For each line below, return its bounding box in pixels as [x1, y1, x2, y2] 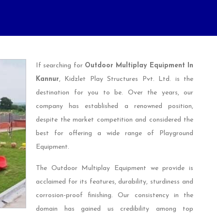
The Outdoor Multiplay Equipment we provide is [36, 165, 193, 172]
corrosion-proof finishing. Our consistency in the [36, 192, 193, 200]
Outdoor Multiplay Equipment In [85, 62, 193, 70]
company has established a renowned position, [36, 103, 193, 110]
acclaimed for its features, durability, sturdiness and [36, 178, 193, 186]
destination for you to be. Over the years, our [36, 89, 193, 97]
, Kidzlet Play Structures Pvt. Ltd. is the [59, 76, 193, 83]
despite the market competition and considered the [36, 116, 193, 124]
